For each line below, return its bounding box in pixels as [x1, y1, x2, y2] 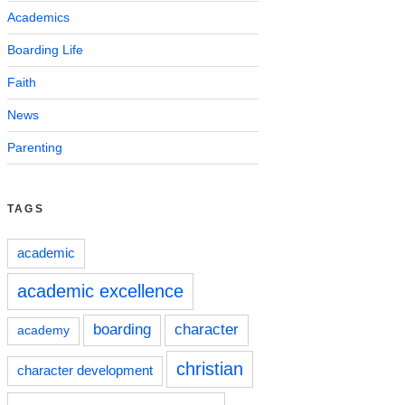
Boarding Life [7, 42, 83, 57]
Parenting [7, 139, 62, 155]
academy [17, 323, 70, 337]
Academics [7, 9, 70, 24]
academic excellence [17, 280, 184, 301]
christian [176, 358, 243, 379]
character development [17, 363, 153, 378]
